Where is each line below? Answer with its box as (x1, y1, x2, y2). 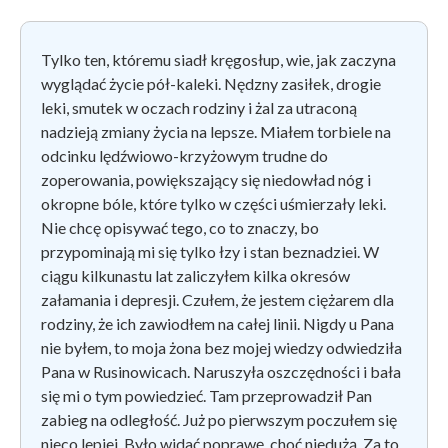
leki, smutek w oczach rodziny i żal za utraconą (41, 97, 357, 117)
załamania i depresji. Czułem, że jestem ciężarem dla (41, 289, 394, 309)
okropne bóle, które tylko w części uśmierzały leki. (41, 193, 386, 213)
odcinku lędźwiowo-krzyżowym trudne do (41, 145, 328, 165)
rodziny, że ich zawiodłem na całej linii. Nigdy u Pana (41, 313, 394, 333)
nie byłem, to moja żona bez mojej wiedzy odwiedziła (41, 337, 402, 357)
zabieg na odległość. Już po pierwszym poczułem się (41, 409, 397, 429)
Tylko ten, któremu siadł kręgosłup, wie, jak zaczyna (41, 49, 396, 69)
